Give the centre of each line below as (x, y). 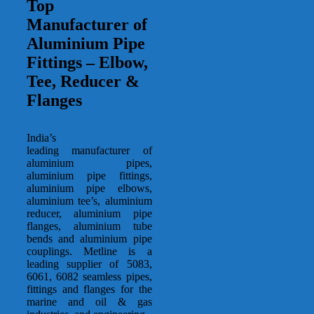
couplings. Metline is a (89, 252)
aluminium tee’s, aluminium (89, 201)
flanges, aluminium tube (89, 226)
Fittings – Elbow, (87, 63)
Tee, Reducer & (83, 82)
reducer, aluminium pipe (89, 214)
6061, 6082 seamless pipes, (89, 277)
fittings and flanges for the (89, 289)
